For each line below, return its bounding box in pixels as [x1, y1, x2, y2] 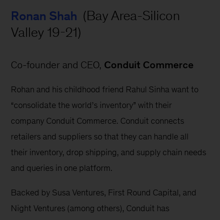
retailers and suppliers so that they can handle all [11, 131, 191, 141]
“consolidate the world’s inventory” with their [11, 100, 174, 110]
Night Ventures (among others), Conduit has [11, 203, 172, 213]
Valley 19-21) [11, 24, 82, 40]
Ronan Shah [11, 8, 78, 23]
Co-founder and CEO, [11, 59, 105, 70]
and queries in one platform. [11, 163, 113, 173]
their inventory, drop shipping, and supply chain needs [11, 147, 209, 157]
